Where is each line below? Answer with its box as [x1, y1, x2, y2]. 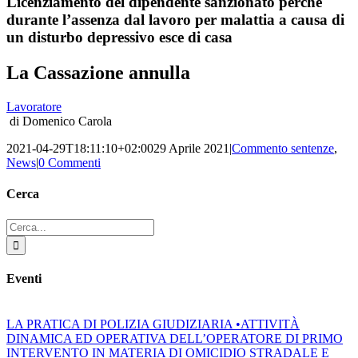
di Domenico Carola [6, 113, 112, 128]
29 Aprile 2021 [153, 141, 229, 155]
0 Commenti [38, 155, 101, 169]
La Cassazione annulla [6, 62, 190, 84]
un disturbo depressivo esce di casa [6, 29, 233, 46]
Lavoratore [6, 99, 62, 113]
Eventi [6, 271, 42, 285]
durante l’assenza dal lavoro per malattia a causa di [6, 11, 344, 29]
